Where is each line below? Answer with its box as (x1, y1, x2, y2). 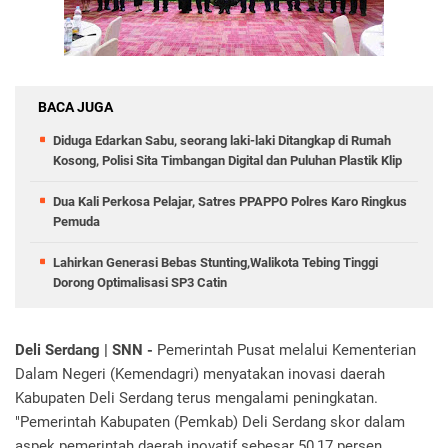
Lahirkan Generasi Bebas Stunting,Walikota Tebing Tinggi (53, 255, 378, 270)
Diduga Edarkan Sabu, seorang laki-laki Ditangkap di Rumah (53, 133, 391, 148)
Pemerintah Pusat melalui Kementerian (157, 341, 416, 359)
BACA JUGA (38, 99, 113, 115)
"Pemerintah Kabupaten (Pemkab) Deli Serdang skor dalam (15, 413, 405, 431)
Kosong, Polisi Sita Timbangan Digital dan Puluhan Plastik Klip (53, 153, 402, 168)
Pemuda (53, 214, 100, 229)
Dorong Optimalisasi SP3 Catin (53, 275, 227, 290)
